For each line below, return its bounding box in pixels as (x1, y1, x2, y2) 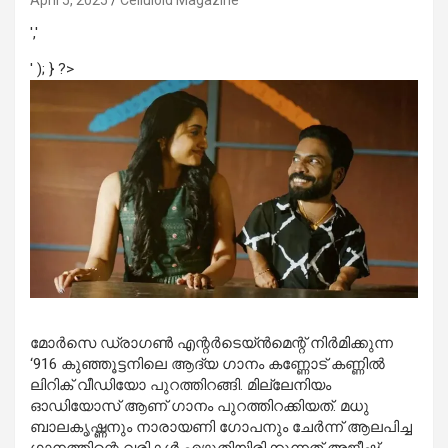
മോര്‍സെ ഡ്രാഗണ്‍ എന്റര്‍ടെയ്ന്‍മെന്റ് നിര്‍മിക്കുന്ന (30, 334, 393, 353)
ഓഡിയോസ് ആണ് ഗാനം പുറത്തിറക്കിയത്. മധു (30, 397, 369, 416)
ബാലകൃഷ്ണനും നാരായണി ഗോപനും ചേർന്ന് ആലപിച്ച (30, 418, 412, 437)
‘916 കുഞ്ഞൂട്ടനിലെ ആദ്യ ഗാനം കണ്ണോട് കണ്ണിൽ (30, 355, 385, 374)
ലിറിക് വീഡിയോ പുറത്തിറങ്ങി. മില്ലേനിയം (30, 376, 331, 395)
